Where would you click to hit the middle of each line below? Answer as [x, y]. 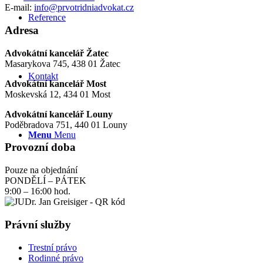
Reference [47, 17]
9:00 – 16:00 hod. [38, 191]
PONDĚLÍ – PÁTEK [45, 181]
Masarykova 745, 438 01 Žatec [63, 63]
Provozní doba [40, 147]
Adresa [22, 30]
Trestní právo [53, 247]
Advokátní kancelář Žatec [57, 53]
